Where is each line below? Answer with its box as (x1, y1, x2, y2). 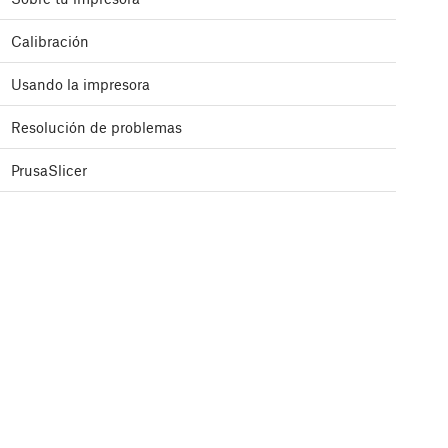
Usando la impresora (11, 75, 150, 94)
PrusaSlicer (11, 161, 87, 180)
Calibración (11, 32, 89, 51)
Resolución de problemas (11, 118, 182, 137)
